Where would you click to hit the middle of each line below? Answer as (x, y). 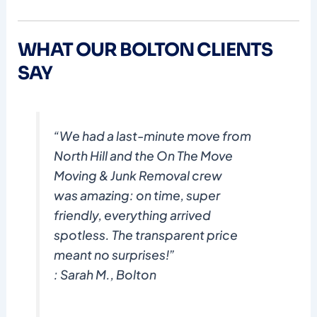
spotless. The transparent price (146, 235)
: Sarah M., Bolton (105, 275)
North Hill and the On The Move (144, 156)
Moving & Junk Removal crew (138, 176)
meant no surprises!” (115, 255)
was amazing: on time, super (137, 196)
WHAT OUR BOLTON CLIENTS (145, 49)
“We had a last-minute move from (153, 136)
